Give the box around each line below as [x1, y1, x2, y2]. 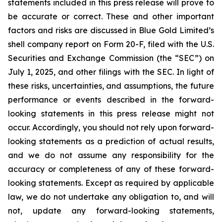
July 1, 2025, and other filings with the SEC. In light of [8, 67, 214, 77]
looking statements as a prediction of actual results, [8, 136, 214, 146]
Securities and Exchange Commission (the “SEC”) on [8, 53, 214, 63]
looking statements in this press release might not [8, 109, 214, 118]
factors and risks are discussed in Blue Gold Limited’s [8, 25, 214, 35]
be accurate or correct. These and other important [8, 11, 214, 21]
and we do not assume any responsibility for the [8, 150, 214, 160]
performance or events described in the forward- [8, 95, 214, 105]
